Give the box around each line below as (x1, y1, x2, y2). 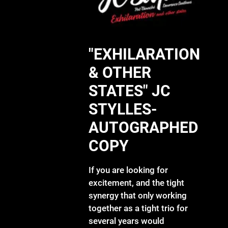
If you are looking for (89, 164, 168, 175)
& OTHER (89, 63, 152, 81)
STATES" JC (89, 81, 171, 100)
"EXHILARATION (89, 45, 201, 63)
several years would (89, 215, 167, 226)
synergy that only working (89, 190, 187, 201)
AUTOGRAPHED (89, 118, 199, 136)
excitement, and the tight (89, 177, 185, 188)
